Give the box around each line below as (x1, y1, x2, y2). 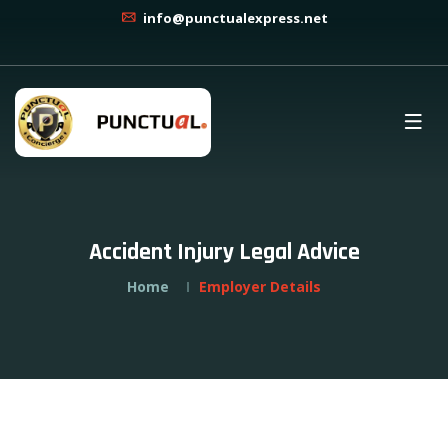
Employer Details (199, 277, 321, 296)
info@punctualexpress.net (140, 9, 328, 27)
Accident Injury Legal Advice (88, 237, 360, 267)
